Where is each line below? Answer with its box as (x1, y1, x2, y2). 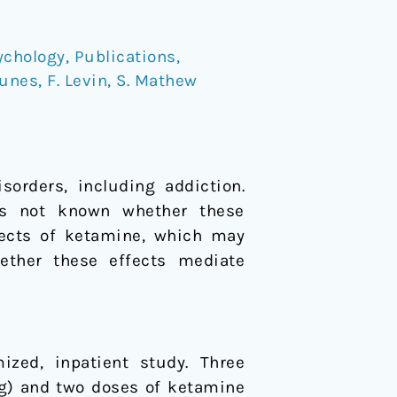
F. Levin (47, 70, 107, 90)
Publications (74, 46, 176, 66)
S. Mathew (116, 70, 198, 90)
